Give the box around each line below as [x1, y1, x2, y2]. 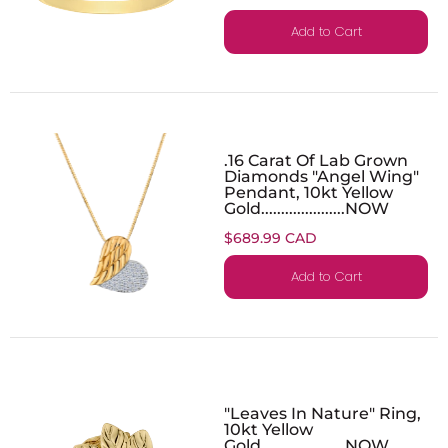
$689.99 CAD [224, 228, 317, 247]
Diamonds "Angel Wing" [224, 165, 419, 186]
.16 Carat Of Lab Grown [224, 149, 408, 170]
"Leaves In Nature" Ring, [224, 402, 421, 423]
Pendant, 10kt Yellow [224, 181, 393, 202]
